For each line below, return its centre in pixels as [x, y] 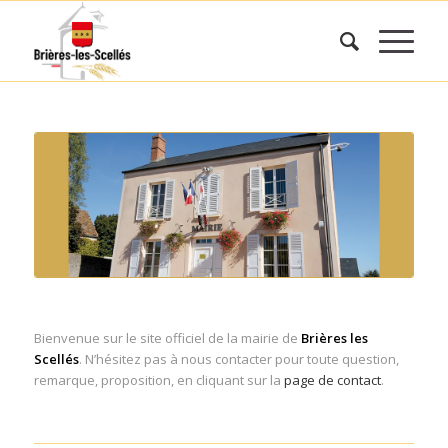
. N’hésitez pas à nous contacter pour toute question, [238, 359]
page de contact [332, 380]
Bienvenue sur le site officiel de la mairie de [167, 338]
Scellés [56, 359]
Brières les [334, 338]
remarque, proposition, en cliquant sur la [158, 380]
